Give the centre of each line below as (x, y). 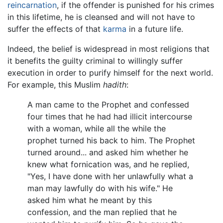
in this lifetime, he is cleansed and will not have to (101, 17)
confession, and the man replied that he (102, 212)
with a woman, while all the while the (97, 129)
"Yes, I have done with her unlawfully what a (110, 176)
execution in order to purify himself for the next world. (110, 73)
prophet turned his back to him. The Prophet (111, 141)
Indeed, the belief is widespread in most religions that (109, 49)
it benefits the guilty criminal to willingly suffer (95, 61)
